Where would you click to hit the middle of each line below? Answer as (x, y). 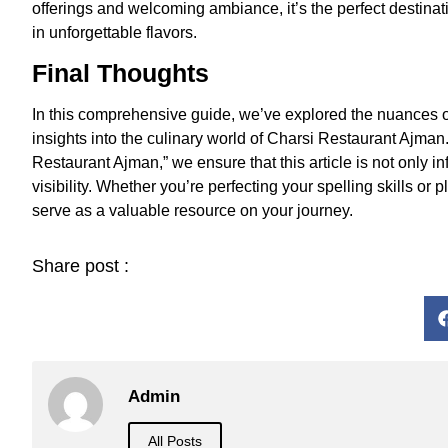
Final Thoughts (120, 72)
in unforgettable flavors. (114, 33)
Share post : (80, 265)
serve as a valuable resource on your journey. (192, 210)
